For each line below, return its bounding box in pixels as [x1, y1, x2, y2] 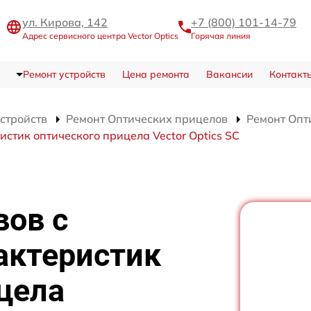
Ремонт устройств [22, 68, 106, 81]
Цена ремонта [121, 68, 190, 81]
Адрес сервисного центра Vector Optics [22, 30, 178, 41]
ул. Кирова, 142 [22, 15, 108, 29]
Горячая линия [191, 30, 251, 41]
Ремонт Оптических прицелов [66, 112, 228, 126]
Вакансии [205, 68, 253, 81]
